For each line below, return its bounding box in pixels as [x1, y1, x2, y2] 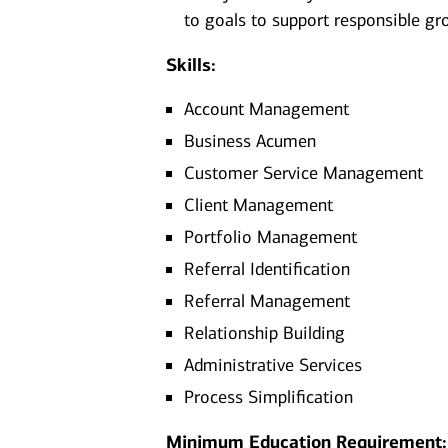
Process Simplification [184, 386, 354, 408]
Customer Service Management [184, 162, 424, 184]
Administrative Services [184, 354, 363, 376]
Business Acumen [184, 130, 317, 152]
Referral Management [184, 290, 351, 312]
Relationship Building [184, 322, 346, 344]
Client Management [184, 194, 334, 216]
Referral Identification [184, 258, 351, 280]
